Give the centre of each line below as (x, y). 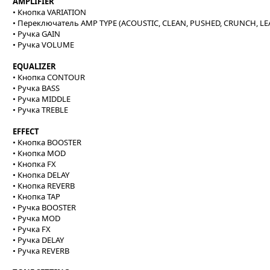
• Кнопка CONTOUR (49, 77)
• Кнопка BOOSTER (47, 142)
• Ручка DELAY (38, 240)
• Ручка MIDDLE (42, 99)
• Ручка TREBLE (40, 110)
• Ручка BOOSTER (44, 207)
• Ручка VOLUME (43, 45)
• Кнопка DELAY (41, 175)
